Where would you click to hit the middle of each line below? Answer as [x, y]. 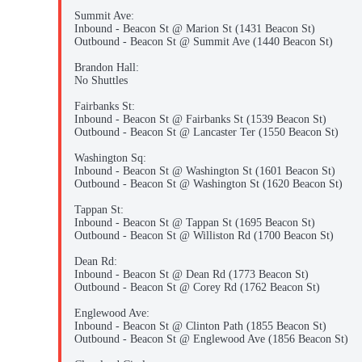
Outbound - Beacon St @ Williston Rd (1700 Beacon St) [204, 236]
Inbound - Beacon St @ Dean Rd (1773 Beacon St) [192, 275]
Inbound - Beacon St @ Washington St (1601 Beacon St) [205, 171]
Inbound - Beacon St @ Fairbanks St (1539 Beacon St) [200, 120]
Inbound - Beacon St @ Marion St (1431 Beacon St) [195, 29]
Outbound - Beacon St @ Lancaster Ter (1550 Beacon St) [206, 133]
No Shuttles [101, 81]
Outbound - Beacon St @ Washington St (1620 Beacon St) [208, 184]
